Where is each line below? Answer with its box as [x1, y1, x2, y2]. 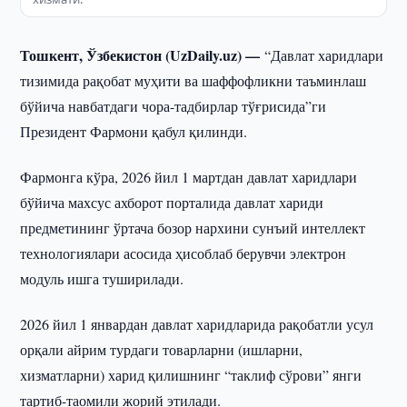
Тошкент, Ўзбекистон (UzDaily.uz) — [20, 45, 265, 65]
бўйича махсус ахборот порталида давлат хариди [20, 193, 324, 212]
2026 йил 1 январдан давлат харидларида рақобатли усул [20, 314, 374, 333]
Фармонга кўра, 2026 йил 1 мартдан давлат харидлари [20, 167, 358, 186]
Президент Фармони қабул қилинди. [20, 122, 248, 141]
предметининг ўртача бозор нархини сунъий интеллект [20, 218, 366, 237]
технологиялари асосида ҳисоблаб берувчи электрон [20, 243, 347, 263]
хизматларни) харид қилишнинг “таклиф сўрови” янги [20, 365, 362, 384]
